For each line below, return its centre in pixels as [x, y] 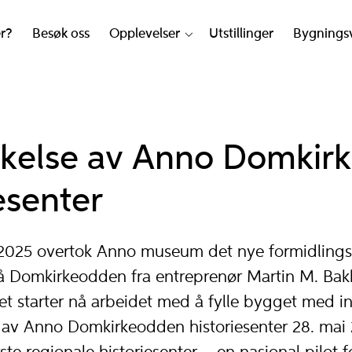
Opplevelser [145, 35]
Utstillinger [241, 35]
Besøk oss [60, 35]
